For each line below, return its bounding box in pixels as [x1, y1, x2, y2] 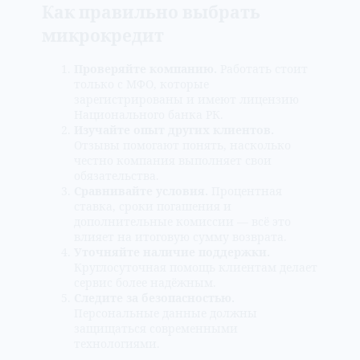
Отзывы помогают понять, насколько [74, 137, 291, 153]
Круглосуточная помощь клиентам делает [74, 260, 317, 276]
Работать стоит [217, 61, 308, 77]
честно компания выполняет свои [74, 153, 272, 169]
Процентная [208, 183, 282, 199]
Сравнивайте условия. [74, 183, 208, 199]
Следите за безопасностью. [74, 290, 235, 306]
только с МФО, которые [74, 76, 209, 92]
